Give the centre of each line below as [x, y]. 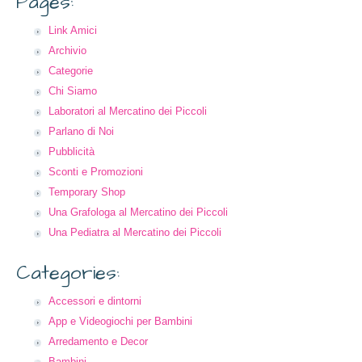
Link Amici [73, 30]
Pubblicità [72, 152]
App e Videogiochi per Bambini [120, 321]
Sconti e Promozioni [96, 172]
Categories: [68, 273]
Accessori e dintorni [95, 301]
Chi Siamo [73, 91]
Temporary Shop [87, 192]
